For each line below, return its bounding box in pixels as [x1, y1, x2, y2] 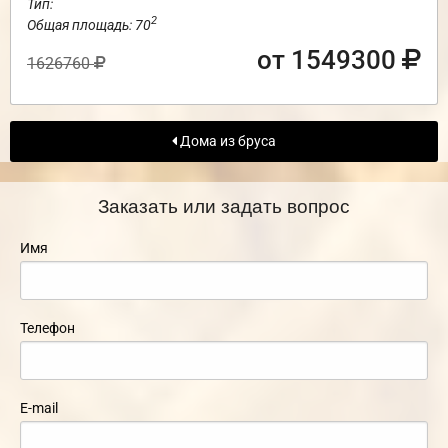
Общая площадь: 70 [27, 16, 151, 33]
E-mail [20, 400, 58, 417]
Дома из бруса [177, 132, 276, 150]
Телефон [20, 320, 75, 337]
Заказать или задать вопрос [98, 191, 350, 219]
